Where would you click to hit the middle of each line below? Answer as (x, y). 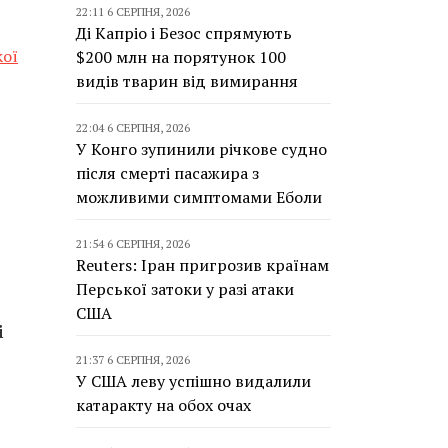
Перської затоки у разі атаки (185, 289)
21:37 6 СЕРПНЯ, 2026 (133, 359)
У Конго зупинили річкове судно (201, 149)
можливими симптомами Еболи (199, 197)
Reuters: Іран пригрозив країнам (202, 265)
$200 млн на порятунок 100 (181, 57)
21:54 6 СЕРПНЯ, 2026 (133, 243)
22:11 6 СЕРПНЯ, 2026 (133, 11)
